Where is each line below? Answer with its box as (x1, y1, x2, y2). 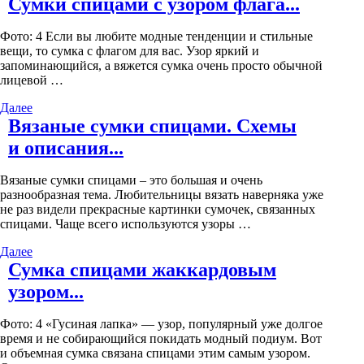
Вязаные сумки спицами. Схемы (8, 115, 297, 137)
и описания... (8, 137, 123, 159)
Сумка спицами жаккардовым (8, 259, 276, 281)
